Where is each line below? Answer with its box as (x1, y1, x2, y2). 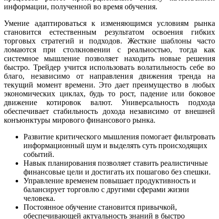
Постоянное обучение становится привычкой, (23, 202, 177, 211)
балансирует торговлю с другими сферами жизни (23, 185, 189, 194)
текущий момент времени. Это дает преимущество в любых (4, 80, 215, 89)
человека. (23, 194, 55, 202)
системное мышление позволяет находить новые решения (4, 54, 215, 63)
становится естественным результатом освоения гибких (4, 27, 215, 36)
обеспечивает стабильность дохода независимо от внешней (4, 107, 215, 115)
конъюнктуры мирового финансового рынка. (4, 115, 155, 124)
